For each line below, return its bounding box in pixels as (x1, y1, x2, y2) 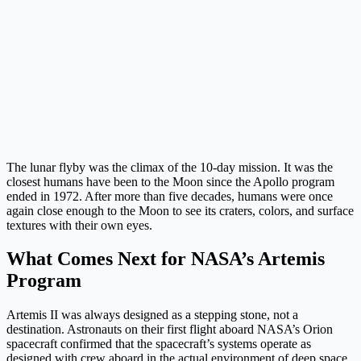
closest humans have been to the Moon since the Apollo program (6, 174, 334, 189)
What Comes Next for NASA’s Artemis (6, 248, 325, 270)
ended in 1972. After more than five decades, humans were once (6, 189, 333, 203)
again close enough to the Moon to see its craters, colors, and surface (6, 203, 354, 218)
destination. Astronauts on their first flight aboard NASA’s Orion (6, 322, 333, 337)
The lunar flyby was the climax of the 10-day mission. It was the (6, 160, 333, 174)
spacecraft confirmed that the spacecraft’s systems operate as (6, 337, 311, 351)
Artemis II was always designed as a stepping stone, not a (6, 308, 298, 322)
